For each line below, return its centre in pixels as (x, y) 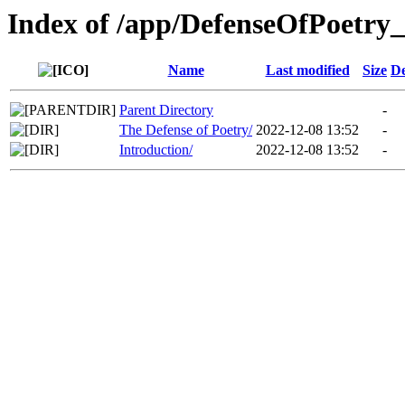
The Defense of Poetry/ (186, 130)
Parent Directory (166, 110)
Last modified (307, 71)
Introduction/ (156, 150)
